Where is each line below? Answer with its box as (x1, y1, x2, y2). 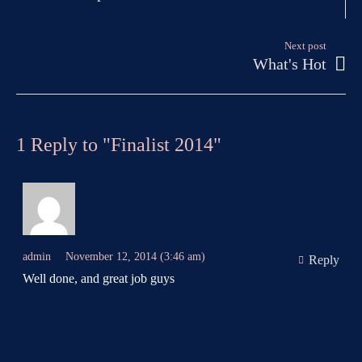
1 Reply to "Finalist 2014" (16, 133, 221, 155)
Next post (284, 40, 326, 52)
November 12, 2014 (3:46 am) (65, 250, 206, 263)
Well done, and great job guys (23, 271, 175, 285)
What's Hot (253, 54, 326, 73)
